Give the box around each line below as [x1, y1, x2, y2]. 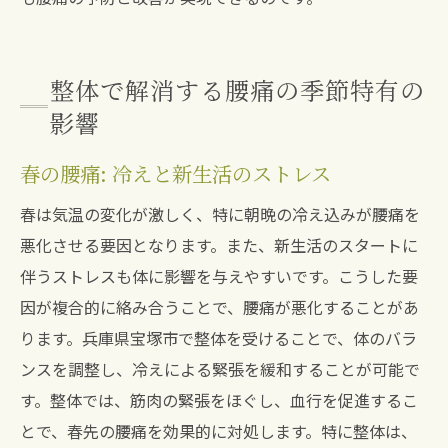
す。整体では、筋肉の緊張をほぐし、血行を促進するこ [20, 388, 418, 412]
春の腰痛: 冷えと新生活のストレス [20, 159, 331, 188]
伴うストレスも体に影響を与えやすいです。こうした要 [20, 264, 418, 288]
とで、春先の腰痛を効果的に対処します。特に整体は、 [20, 419, 417, 443]
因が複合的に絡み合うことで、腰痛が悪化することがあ [20, 295, 419, 319]
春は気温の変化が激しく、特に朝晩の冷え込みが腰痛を [20, 202, 420, 226]
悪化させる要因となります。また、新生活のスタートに [20, 233, 418, 257]
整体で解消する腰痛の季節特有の [50, 72, 425, 107]
